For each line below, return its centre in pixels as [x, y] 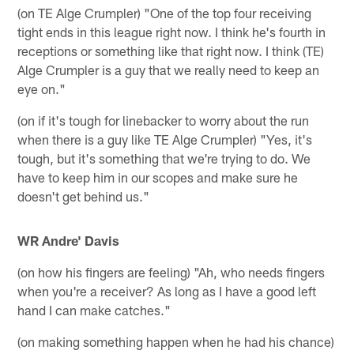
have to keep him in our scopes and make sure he [158, 177]
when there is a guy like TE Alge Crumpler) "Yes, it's [165, 139]
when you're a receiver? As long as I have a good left [167, 290]
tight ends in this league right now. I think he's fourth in [172, 31]
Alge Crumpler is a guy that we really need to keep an [169, 69]
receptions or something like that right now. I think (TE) [171, 50]
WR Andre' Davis [69, 240]
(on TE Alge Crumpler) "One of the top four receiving [165, 12]
